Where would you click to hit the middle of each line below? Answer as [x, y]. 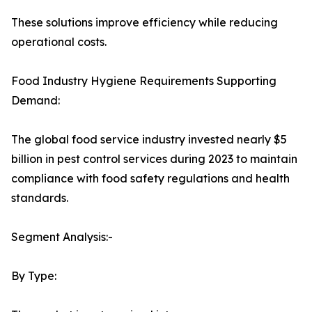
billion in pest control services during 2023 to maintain [154, 159]
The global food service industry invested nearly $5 [149, 140]
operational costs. [59, 42]
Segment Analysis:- [62, 237]
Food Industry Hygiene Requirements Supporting [144, 81]
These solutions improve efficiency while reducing [145, 23]
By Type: [34, 276]
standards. [40, 198]
